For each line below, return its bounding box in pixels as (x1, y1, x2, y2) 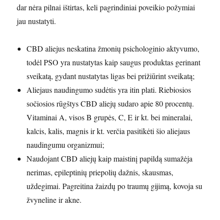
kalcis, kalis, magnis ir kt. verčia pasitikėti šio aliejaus (27, 126, 191, 137)
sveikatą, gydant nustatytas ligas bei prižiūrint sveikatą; (27, 71, 195, 82)
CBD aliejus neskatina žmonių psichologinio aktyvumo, (27, 43, 200, 54)
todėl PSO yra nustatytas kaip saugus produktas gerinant (27, 57, 201, 68)
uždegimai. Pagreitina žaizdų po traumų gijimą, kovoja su (27, 181, 203, 192)
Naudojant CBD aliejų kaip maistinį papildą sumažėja (27, 153, 193, 164)
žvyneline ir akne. (27, 194, 82, 205)
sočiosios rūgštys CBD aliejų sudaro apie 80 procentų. (27, 98, 194, 109)
